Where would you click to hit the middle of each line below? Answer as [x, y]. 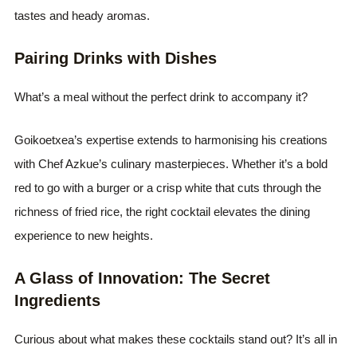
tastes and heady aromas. [82, 15]
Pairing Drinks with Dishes [116, 58]
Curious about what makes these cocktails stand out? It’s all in [176, 339]
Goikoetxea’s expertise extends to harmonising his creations [171, 139]
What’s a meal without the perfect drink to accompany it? [161, 96]
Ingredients [58, 300]
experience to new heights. [84, 235]
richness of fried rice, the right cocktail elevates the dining [163, 211]
